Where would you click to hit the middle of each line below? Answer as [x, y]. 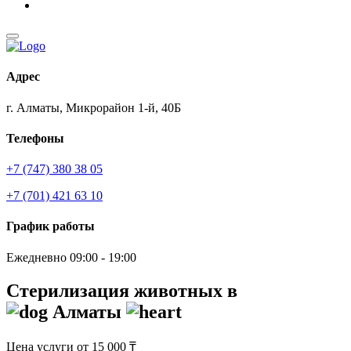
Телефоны [35, 138]
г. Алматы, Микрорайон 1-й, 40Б [94, 107]
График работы [51, 226]
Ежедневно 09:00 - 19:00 [71, 257]
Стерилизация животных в [122, 290]
